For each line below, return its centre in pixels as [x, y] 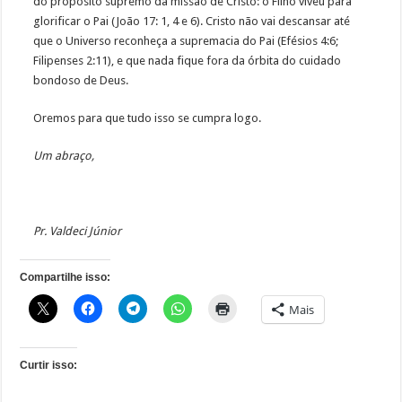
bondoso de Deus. [81, 81]
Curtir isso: [49, 366]
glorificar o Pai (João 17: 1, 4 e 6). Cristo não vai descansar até [192, 22]
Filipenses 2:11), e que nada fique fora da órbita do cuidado [188, 61]
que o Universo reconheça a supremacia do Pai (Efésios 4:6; [186, 41]
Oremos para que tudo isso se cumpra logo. [148, 118]
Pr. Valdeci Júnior [78, 232]
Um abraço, [64, 156]
